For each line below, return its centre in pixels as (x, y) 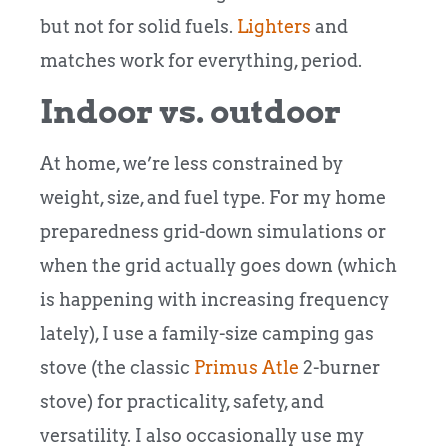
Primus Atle (246, 367)
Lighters (274, 27)
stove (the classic (117, 367)
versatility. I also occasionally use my (202, 435)
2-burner (339, 367)
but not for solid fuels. (138, 27)
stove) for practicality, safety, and (182, 401)
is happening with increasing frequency (214, 299)
